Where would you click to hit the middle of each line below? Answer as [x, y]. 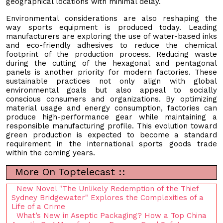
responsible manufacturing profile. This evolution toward [111, 126]
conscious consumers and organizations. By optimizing [111, 99]
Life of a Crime [38, 206]
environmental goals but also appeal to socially [111, 90]
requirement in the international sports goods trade [111, 144]
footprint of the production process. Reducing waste [111, 54]
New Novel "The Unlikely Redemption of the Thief [108, 188]
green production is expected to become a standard [111, 135]
